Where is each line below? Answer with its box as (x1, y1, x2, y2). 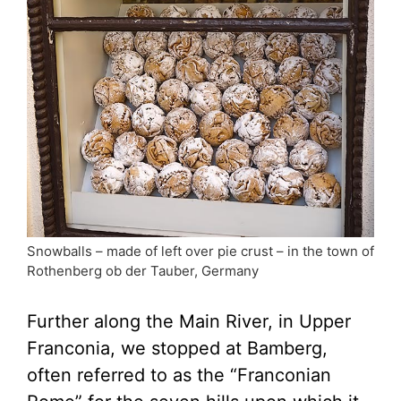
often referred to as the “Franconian (27, 363, 331, 386)
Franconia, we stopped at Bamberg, (27, 337, 328, 359)
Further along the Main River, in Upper (27, 310, 351, 332)
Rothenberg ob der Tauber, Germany (27, 261, 259, 279)
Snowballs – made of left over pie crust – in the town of (27, 242, 374, 260)
